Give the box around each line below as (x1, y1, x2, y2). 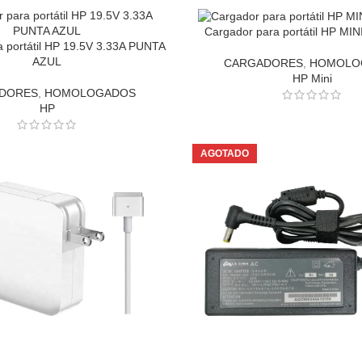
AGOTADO (200, 148, 249, 159)
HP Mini (293, 71, 333, 85)
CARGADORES (224, 56, 304, 69)
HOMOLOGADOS (44, 86, 136, 99)
